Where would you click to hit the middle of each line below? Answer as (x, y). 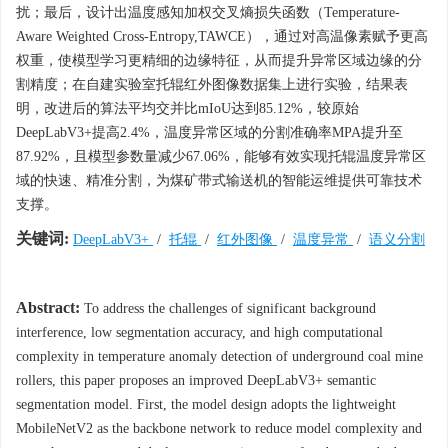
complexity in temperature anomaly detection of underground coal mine (219, 356)
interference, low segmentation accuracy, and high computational (199, 332)
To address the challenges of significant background (228, 308)
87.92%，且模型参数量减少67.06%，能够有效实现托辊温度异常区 (221, 156)
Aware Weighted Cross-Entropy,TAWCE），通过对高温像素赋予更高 (222, 36)
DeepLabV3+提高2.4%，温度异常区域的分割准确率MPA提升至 (209, 132)
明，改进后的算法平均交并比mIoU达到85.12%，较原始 (187, 108)
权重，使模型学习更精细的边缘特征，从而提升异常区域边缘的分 (219, 60)
